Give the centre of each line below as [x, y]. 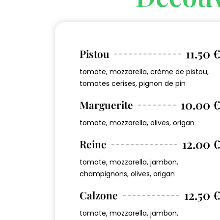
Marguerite [106, 105]
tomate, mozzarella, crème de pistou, [144, 72]
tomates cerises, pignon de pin [133, 84]
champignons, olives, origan [127, 174]
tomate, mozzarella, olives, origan [137, 123]
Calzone [99, 195]
